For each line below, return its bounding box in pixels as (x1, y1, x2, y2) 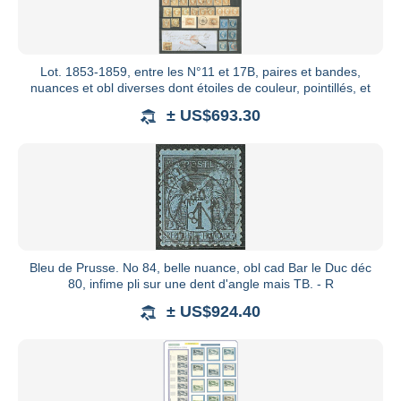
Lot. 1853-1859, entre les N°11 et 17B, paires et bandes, (40, 64, 361, 80)
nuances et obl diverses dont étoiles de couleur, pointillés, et (30, 81, 371, 96)
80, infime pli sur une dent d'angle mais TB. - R (67, 277, 334, 292)
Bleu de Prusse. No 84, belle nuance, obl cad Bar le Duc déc (30, 260, 371, 276)
